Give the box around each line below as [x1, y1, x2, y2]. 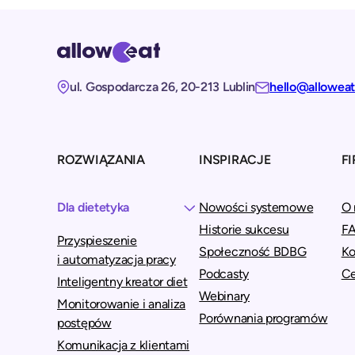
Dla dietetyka [57, 200, 130, 216]
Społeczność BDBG [199, 244, 307, 260]
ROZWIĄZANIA [57, 152, 145, 168]
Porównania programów [199, 311, 328, 326]
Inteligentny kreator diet [57, 273, 188, 289]
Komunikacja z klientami [57, 337, 190, 353]
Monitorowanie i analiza [57, 296, 186, 311]
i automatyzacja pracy [57, 251, 176, 267]
